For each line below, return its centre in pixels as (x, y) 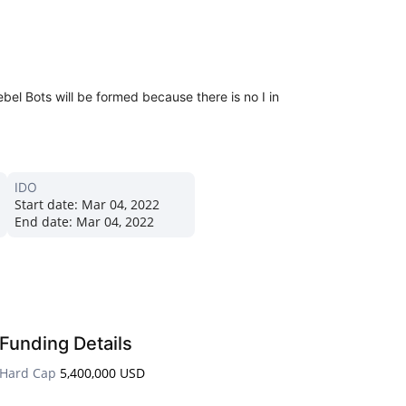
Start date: (46, 205)
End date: (43, 222)
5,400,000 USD (102, 373)
